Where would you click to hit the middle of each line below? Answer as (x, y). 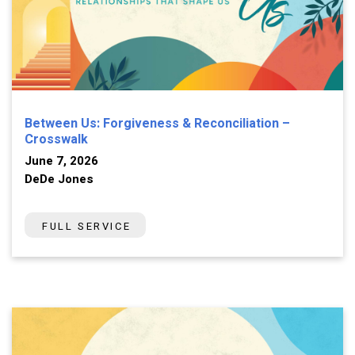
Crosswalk (56, 139)
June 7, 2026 (61, 160)
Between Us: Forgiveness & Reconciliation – (157, 123)
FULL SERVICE (87, 226)
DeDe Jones (59, 179)
